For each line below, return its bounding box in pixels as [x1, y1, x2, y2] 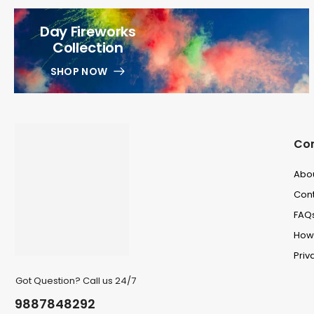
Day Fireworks [39, 22, 136, 42]
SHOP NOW [50, 64, 108, 79]
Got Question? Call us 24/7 [15, 273, 136, 287]
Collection [52, 38, 123, 58]
